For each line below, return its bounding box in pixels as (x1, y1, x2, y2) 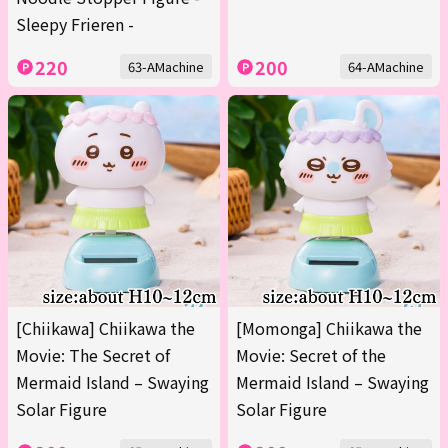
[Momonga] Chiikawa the (236, 316, 422, 341)
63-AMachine (128, 57, 204, 77)
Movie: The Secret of (16, 343, 170, 368)
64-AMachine (348, 57, 424, 77)
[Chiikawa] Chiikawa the (16, 316, 195, 341)
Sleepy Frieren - (16, 12, 134, 37)
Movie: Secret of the (236, 343, 386, 368)
